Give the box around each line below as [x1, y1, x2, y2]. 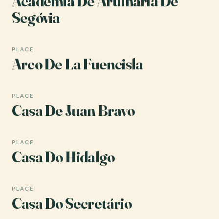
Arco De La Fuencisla [12, 54, 143, 73]
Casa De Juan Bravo [12, 100, 134, 120]
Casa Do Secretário [12, 193, 131, 213]
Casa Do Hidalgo [12, 147, 115, 166]
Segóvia [12, 7, 60, 27]
